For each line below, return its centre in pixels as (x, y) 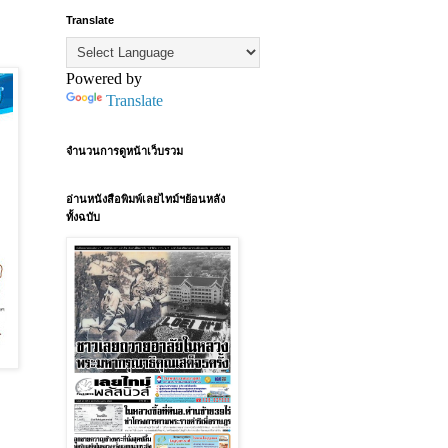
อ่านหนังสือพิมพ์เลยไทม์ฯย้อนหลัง (145, 199)
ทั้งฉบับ (83, 217)
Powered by (104, 78)
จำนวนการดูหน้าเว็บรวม (124, 151)
